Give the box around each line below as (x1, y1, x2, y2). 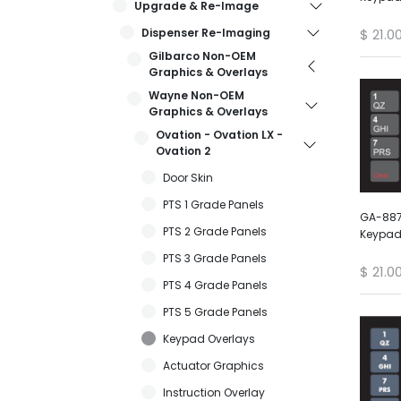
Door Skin (163, 169, 213, 185)
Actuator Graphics (163, 357, 264, 373)
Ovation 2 (156, 142, 210, 158)
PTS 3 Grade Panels (163, 250, 267, 266)
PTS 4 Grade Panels (163, 277, 268, 293)
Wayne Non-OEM (149, 87, 244, 103)
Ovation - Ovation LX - (156, 126, 283, 142)
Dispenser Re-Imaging (141, 24, 270, 40)
